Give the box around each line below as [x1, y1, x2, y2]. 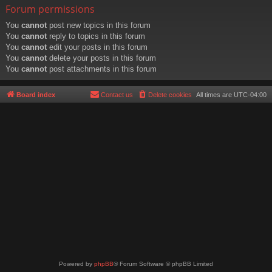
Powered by [59, 260, 94, 267]
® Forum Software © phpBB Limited [114, 260, 213, 267]
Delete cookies [148, 90, 192, 98]
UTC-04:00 [234, 90, 267, 98]
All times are [196, 90, 234, 98]
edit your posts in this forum [47, 42, 148, 52]
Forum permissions [5, 2, 95, 16]
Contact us [101, 90, 133, 98]
